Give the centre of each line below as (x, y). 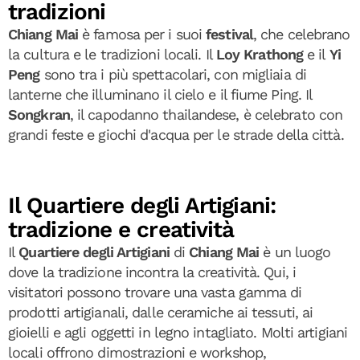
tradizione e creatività (121, 229)
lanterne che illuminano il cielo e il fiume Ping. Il (160, 94)
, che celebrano (301, 34)
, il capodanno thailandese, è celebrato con (206, 114)
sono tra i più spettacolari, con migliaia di (175, 74)
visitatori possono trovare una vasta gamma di (155, 292)
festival (229, 34)
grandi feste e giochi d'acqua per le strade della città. (178, 134)
